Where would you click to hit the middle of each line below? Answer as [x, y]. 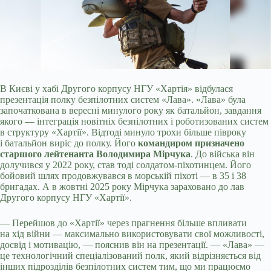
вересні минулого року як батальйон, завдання [164, 111]
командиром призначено [191, 143]
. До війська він [223, 154]
